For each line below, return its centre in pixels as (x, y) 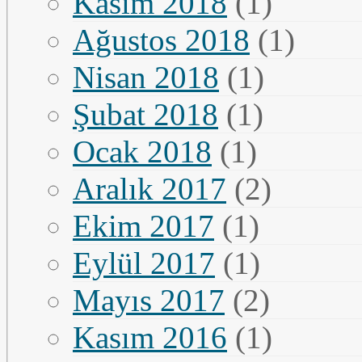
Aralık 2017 (149, 188)
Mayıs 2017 (149, 300)
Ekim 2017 (143, 225)
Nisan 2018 (146, 77)
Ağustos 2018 (161, 40)
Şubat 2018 (145, 114)
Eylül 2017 (144, 263)
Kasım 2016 (150, 337)
